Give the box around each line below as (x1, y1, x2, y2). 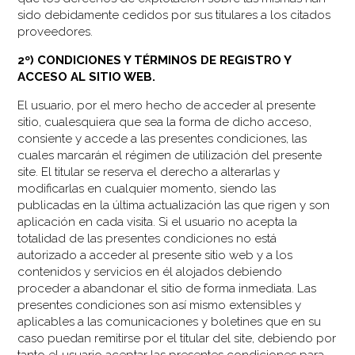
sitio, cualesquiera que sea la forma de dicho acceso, (17, 114, 312, 129)
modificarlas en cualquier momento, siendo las (17, 181, 277, 196)
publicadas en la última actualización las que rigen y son (17, 197, 330, 212)
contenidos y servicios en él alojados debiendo (17, 264, 283, 279)
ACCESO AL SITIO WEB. (17, 69, 156, 84)
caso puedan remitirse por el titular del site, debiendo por (17, 330, 337, 345)
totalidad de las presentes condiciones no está (17, 231, 277, 246)
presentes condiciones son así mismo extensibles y (17, 297, 302, 312)
